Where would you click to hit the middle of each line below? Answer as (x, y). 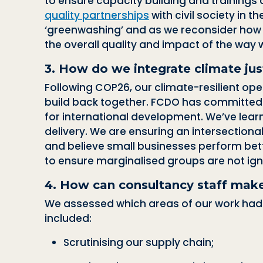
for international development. (124, 117)
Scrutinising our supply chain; (139, 242)
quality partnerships (97, 15)
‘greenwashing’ (84, 30)
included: (68, 218)
